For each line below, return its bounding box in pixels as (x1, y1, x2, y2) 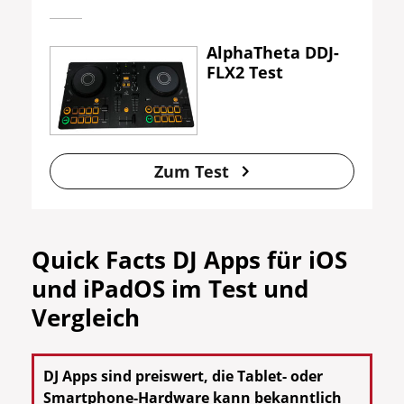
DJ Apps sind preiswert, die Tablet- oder (43, 366, 323, 387)
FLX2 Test (207, 60, 283, 83)
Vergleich (32, 301, 140, 335)
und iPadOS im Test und (32, 272, 308, 306)
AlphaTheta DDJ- (207, 41, 339, 63)
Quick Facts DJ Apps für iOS (32, 243, 347, 277)
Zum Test (153, 160, 229, 182)
